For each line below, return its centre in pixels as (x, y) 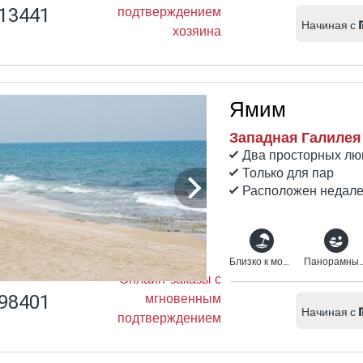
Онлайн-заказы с (170, 279)
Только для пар (288, 173)
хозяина (197, 31)
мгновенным (183, 299)
